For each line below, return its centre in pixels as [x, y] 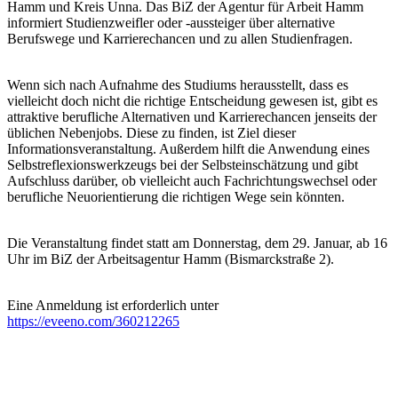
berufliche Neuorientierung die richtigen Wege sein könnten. [176, 196]
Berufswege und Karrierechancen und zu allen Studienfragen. [182, 38]
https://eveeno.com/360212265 [93, 321]
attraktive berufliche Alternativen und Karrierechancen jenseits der [192, 116]
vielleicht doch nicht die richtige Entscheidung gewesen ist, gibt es [192, 100]
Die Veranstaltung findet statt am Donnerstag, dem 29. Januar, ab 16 [197, 243]
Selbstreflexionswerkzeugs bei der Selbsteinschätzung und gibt [183, 164]
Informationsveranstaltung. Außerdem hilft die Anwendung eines [188, 148]
